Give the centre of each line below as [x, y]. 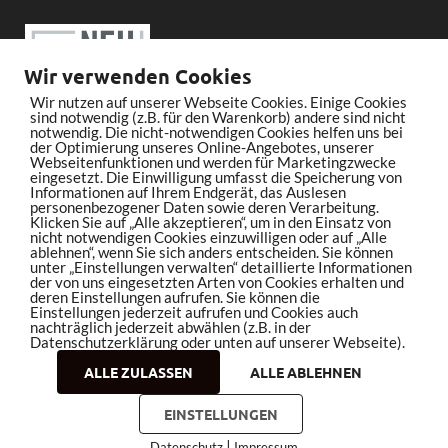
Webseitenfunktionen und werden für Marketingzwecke [213, 162]
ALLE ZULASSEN [138, 372]
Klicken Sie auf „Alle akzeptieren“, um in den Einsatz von [210, 222]
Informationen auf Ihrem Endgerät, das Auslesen [188, 192]
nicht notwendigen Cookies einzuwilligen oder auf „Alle [208, 237]
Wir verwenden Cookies [138, 76]
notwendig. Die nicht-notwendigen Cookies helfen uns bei [216, 132]
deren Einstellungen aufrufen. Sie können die [175, 297]
